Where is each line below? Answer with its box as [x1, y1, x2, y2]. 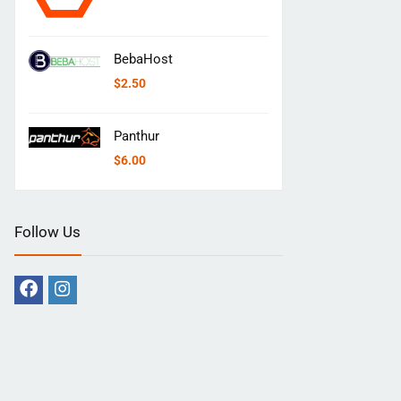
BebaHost [114, 50, 173, 67]
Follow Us [14, 222, 81, 241]
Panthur [114, 127, 159, 144]
